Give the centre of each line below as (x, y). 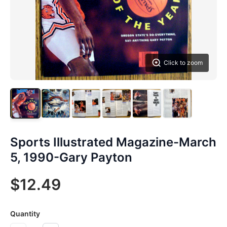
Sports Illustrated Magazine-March (113, 142)
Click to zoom (183, 63)
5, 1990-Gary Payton (71, 157)
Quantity (25, 214)
